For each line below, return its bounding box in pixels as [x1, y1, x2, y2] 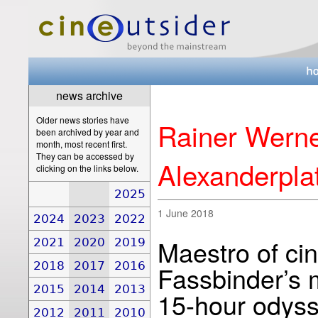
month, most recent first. [36, 138, 127, 150]
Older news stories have [36, 114, 129, 126]
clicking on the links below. [36, 162, 138, 174]
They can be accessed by [36, 150, 134, 162]
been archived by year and [36, 126, 139, 138]
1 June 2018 [158, 206, 214, 220]
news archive [56, 87, 123, 104]
